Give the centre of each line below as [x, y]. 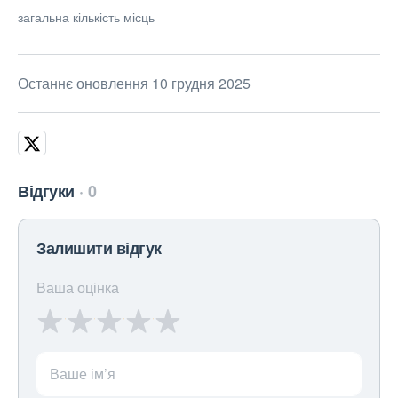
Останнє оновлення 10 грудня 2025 [134, 84]
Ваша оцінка [78, 288]
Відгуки [46, 191]
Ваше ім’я [83, 374]
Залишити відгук [99, 248]
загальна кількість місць [86, 17]
